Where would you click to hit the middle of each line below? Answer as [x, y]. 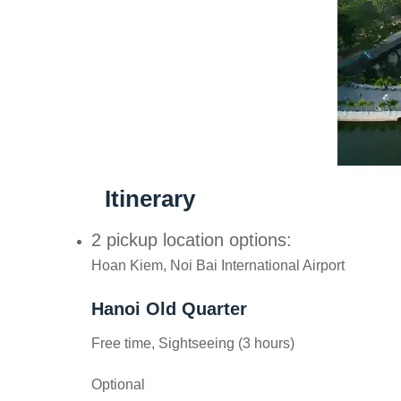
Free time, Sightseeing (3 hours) [193, 344]
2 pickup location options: [192, 239]
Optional [118, 385]
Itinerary [150, 198]
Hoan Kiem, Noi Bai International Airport [218, 265]
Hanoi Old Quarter [169, 309]
